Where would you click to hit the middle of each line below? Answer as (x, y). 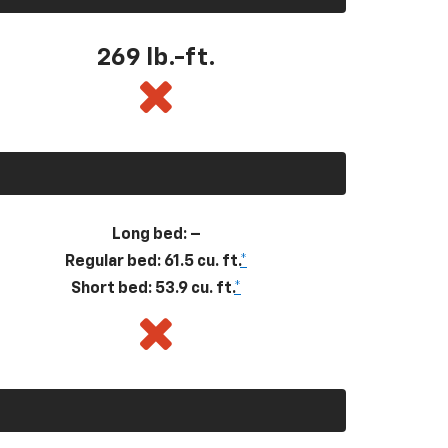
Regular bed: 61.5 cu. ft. (152, 261)
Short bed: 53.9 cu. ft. (152, 288)
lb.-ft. (180, 57)
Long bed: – (156, 234)
